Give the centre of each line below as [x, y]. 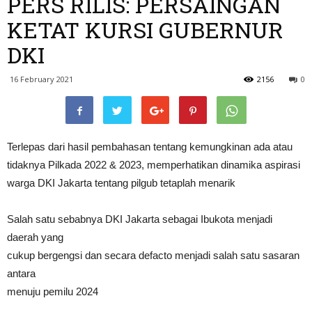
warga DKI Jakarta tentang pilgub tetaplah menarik [121, 183]
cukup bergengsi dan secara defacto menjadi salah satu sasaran [153, 256]
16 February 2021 [41, 79]
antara [21, 274]
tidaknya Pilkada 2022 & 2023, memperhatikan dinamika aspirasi [154, 165]
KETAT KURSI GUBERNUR [145, 30]
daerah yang [35, 237]
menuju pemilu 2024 [53, 292]
